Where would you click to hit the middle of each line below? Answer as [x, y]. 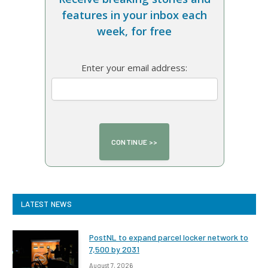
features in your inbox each [134, 15]
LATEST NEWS [46, 204]
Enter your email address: [134, 67]
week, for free [134, 31]
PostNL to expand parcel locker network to [169, 237]
